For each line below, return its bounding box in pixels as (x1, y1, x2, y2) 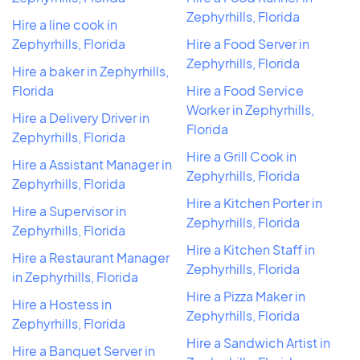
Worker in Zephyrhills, (186, 100, 314, 118)
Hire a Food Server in (186, 35, 309, 52)
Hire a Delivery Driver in (12, 108, 149, 126)
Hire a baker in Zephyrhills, (12, 62, 169, 80)
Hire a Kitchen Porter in (186, 194, 322, 211)
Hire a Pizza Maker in (186, 287, 305, 305)
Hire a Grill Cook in (186, 147, 297, 165)
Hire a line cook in (12, 15, 117, 33)
